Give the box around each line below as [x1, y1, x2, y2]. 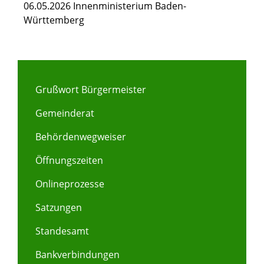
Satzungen [35, 201, 82, 214]
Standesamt [35, 225, 89, 238]
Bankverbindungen [35, 248, 120, 262]
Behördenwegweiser [35, 130, 126, 144]
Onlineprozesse [35, 177, 104, 191]
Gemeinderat [35, 107, 94, 120]
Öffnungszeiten [35, 154, 103, 167]
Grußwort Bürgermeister [35, 83, 146, 97]
